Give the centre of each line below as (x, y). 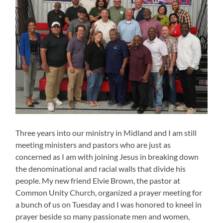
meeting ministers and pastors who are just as (93, 145)
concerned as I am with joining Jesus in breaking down (107, 157)
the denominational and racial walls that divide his (101, 169)
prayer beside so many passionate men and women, (103, 217)
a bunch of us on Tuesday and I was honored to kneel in (109, 205)
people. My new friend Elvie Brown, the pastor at (98, 181)
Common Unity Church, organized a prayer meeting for (109, 193)
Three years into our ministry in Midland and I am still (106, 133)
